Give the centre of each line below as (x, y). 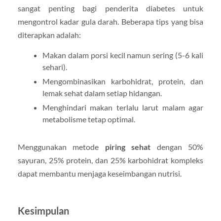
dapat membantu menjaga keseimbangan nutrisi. (99, 174)
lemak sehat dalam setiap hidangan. (102, 93)
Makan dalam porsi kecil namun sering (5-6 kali (123, 55)
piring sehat (128, 147)
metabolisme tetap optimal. (89, 119)
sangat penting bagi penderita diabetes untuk (110, 8)
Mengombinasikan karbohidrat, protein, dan (123, 81)
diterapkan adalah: (49, 35)
